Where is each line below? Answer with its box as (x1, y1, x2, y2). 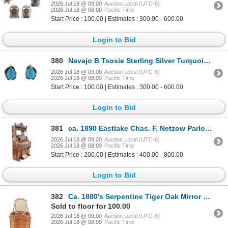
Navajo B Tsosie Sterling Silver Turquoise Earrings (68, 56, 204, 65)
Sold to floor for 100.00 (51, 202, 130, 210)
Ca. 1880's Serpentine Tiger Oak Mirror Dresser (68, 192, 203, 201)
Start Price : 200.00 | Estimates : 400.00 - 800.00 (51, 151, 183, 159)
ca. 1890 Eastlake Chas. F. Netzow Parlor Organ (68, 124, 205, 133)
